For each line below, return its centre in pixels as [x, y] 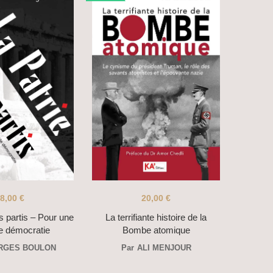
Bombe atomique [156, 230]
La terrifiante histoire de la [156, 218]
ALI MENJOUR [164, 248]
